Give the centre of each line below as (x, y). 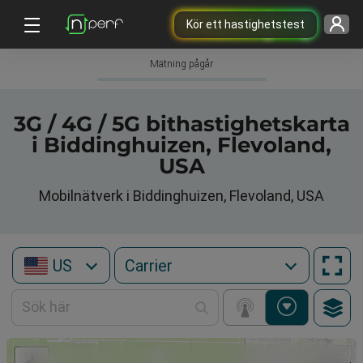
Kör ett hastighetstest (245, 24)
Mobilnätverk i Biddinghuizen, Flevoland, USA (181, 196)
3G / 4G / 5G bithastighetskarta (181, 124)
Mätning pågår (181, 64)
